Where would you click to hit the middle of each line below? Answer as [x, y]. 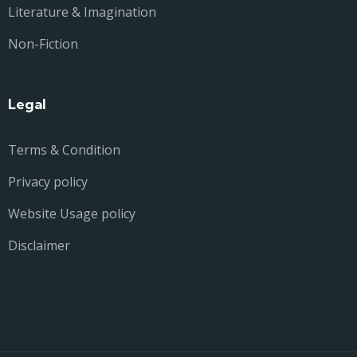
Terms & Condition [64, 150]
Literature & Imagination [82, 12]
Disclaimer [39, 246]
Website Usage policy [72, 214]
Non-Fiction [43, 44]
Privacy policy [48, 182]
